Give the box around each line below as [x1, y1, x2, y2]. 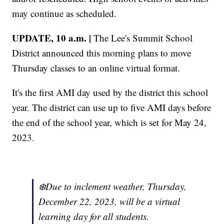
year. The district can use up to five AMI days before [12, 100, 211, 113]
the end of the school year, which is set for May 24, [12, 115, 207, 128]
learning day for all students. [38, 209, 149, 222]
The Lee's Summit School [91, 31, 193, 44]
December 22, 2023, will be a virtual [38, 194, 180, 207]
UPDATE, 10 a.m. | [12, 30, 91, 44]
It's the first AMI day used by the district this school [12, 85, 208, 98]
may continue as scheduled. [12, 6, 117, 19]
